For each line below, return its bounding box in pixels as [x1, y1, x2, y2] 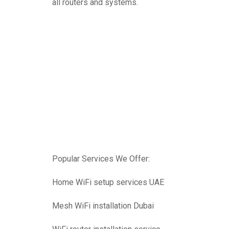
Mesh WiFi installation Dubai [52, 200, 154, 211]
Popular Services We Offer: [52, 153, 150, 164]
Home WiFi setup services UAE [52, 177, 164, 187]
